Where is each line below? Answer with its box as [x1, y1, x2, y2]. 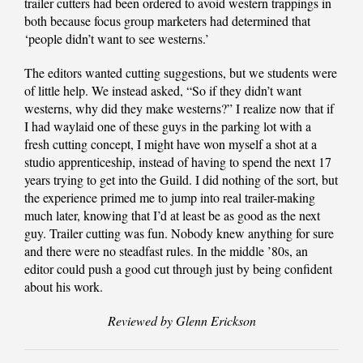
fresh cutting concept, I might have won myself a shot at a [24, 135, 317, 153]
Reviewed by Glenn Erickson [107, 312, 256, 330]
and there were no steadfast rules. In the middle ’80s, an [24, 242, 308, 260]
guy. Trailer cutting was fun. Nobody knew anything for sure [24, 224, 334, 242]
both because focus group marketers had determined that [24, 12, 310, 30]
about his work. [24, 278, 103, 296]
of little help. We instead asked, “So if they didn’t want [24, 82, 301, 100]
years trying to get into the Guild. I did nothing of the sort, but [24, 171, 338, 189]
